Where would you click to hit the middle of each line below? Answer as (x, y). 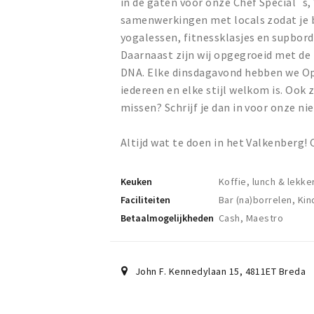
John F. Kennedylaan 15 (187, 272)
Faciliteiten (145, 200)
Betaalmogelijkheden (167, 218)
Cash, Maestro (251, 218)
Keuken (136, 182)
